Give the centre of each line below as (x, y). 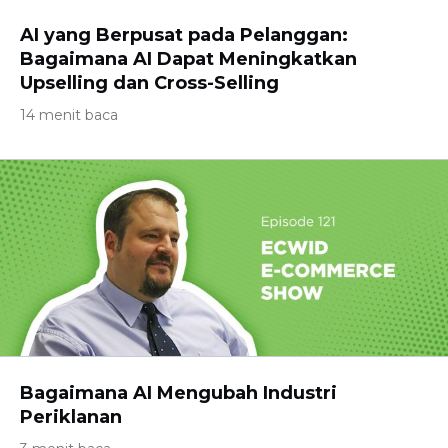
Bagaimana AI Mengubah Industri (178, 393)
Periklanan (71, 417)
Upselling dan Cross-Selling (149, 83)
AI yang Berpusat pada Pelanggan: (184, 35)
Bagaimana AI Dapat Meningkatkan (188, 59)
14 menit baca (69, 115)
